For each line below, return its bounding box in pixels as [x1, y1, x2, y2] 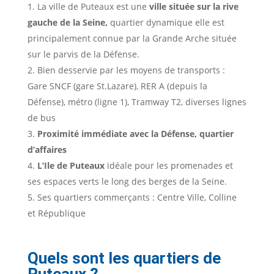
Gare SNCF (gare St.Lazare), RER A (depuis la [27, 80, 207, 92]
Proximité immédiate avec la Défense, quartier [37, 128, 234, 140]
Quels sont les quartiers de [27, 249, 221, 268]
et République [27, 207, 86, 220]
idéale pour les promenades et [104, 160, 233, 172]
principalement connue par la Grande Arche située [27, 32, 237, 45]
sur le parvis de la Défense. [27, 48, 139, 61]
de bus [27, 112, 56, 124]
